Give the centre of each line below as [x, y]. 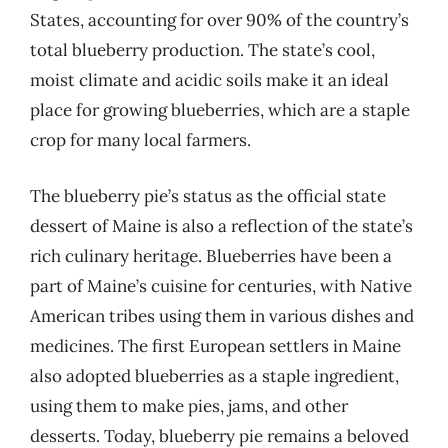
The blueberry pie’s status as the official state [208, 195]
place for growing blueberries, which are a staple [220, 110]
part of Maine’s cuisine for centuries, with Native [221, 285]
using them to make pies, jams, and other [189, 405]
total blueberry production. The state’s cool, [202, 50]
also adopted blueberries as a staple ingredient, [214, 375]
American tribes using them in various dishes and [222, 315]
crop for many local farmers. [140, 140]
